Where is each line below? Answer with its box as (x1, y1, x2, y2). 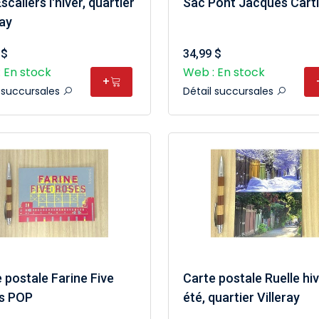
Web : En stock (182, 64, 265, 80)
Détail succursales (182, 84, 276, 98)
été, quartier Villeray (182, 290, 300, 305)
